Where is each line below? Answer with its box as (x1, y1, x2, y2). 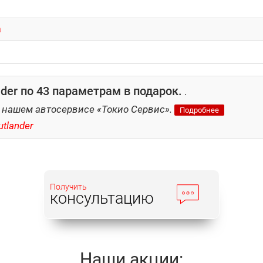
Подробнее (180, 106, 219, 114)
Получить (50, 181, 87, 191)
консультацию (50, 188, 154, 208)
